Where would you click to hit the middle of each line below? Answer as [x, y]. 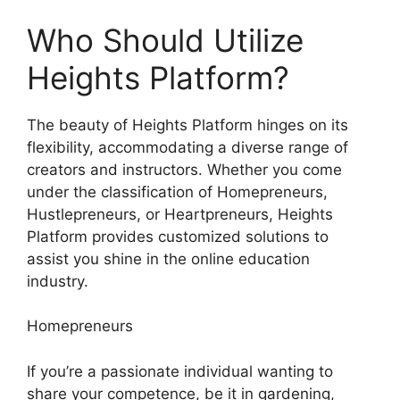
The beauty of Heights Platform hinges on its [187, 125]
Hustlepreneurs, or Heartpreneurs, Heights [180, 214]
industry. [58, 281]
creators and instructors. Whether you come [184, 169]
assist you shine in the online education [168, 258]
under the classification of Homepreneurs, [177, 192]
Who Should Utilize [165, 40]
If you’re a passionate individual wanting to [180, 371]
